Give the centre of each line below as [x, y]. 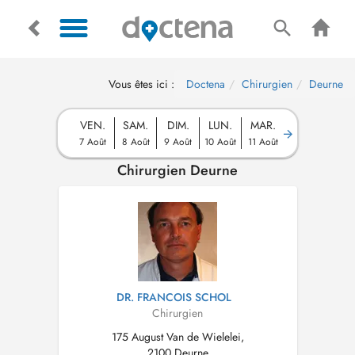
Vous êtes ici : [141, 84]
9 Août [178, 141]
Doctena [206, 84]
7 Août [93, 141]
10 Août [220, 141]
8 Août [136, 141]
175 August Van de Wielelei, [177, 337]
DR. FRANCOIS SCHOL [174, 297]
